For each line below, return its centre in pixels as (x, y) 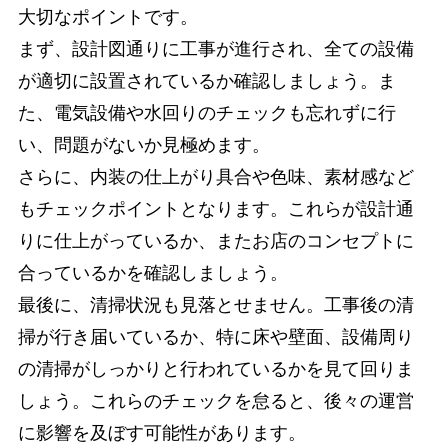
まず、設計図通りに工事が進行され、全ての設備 (215, 49)
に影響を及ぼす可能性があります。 (161, 433)
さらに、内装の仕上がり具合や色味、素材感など (215, 177)
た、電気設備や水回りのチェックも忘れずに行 (206, 113)
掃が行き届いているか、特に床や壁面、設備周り (215, 337)
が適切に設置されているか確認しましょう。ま (206, 81)
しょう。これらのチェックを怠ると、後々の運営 (215, 401)
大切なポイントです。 (107, 17)
